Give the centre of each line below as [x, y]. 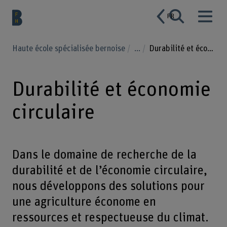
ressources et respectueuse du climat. [110, 218]
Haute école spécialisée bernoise [69, 48]
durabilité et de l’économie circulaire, [109, 171]
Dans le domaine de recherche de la [104, 155]
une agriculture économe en [84, 202]
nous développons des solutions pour [108, 186]
